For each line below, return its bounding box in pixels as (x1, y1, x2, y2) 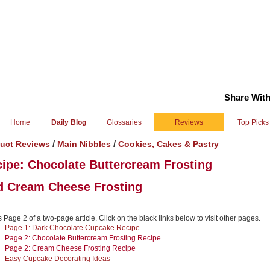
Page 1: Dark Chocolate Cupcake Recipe (5, 224, 140, 232)
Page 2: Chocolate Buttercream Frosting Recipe (5, 234, 161, 242)
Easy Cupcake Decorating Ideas (5, 254, 110, 263)
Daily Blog (51, 118, 86, 127)
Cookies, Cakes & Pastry (118, 139, 219, 149)
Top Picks (237, 118, 269, 127)
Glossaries (107, 118, 142, 127)
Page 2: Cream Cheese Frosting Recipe (5, 244, 136, 253)
